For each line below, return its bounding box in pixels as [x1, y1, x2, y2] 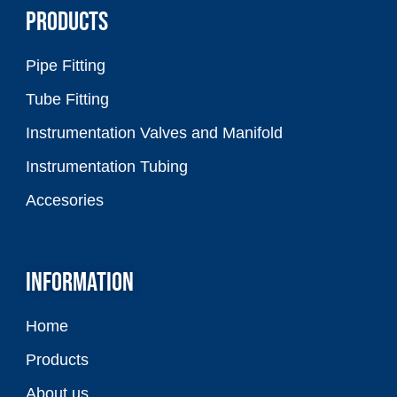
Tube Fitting [26, 90, 109, 109]
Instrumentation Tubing [26, 158, 188, 176]
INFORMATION [26, 267, 134, 300]
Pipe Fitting [26, 57, 105, 75]
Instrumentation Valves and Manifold [26, 124, 283, 143]
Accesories [26, 191, 104, 210]
